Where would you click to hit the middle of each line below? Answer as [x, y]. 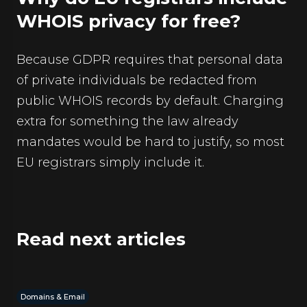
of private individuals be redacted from [137, 80]
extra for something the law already [127, 121]
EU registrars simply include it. [110, 162]
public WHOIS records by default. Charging [150, 101]
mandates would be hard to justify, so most [150, 142]
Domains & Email [53, 297]
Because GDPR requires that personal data [150, 60]
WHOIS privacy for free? [128, 21]
